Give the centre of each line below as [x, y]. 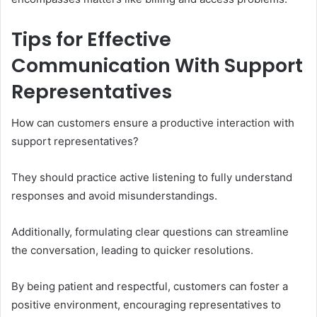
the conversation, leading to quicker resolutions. [132, 250]
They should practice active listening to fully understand [152, 178]
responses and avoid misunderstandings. [114, 196]
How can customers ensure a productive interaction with [153, 123]
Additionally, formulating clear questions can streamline [150, 232]
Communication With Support [157, 65]
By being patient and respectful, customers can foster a [150, 287]
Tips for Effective [91, 39]
